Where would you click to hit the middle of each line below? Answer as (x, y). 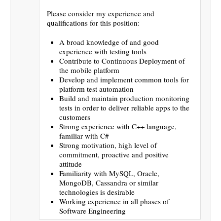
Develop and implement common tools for (124, 79)
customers (75, 117)
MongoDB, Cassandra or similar (109, 182)
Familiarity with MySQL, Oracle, (109, 173)
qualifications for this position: (93, 22)
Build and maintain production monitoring (124, 98)
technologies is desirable (97, 192)
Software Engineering (92, 210)
